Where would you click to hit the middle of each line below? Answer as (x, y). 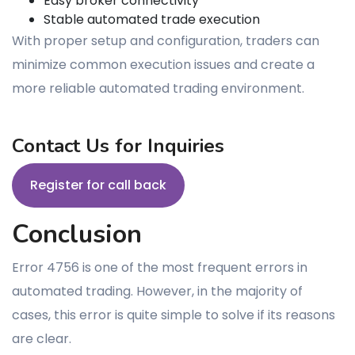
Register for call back (98, 185)
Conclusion (77, 234)
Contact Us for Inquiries (118, 146)
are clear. (42, 339)
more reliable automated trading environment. (158, 88)
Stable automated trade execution (152, 19)
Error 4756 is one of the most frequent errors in (160, 267)
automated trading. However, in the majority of (157, 291)
